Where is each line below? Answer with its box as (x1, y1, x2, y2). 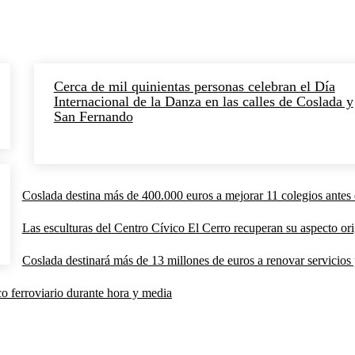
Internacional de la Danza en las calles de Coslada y (53, 93, 353, 109)
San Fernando (53, 108, 133, 124)
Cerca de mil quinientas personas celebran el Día (53, 78, 335, 94)
